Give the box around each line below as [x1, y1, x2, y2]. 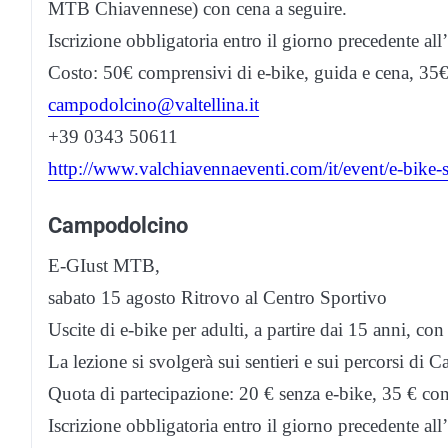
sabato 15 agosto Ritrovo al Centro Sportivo [48, 287, 387, 309]
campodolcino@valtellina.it [48, 94, 259, 116]
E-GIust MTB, [48, 255, 160, 277]
